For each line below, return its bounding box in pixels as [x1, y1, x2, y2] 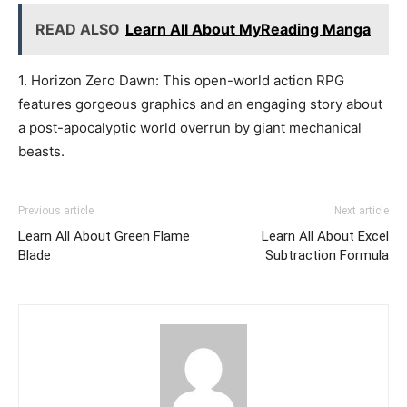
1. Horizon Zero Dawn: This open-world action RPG [18, 71, 344, 89]
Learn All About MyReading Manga [125, 19, 371, 38]
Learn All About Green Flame [18, 227, 190, 244]
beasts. [18, 142, 65, 160]
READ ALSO [35, 19, 120, 38]
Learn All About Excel [262, 227, 389, 244]
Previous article [18, 203, 94, 217]
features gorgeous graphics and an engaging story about [18, 94, 382, 113]
